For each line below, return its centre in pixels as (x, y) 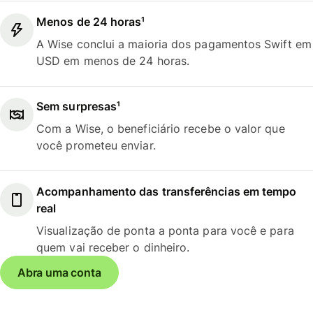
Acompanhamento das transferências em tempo (167, 191)
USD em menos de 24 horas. (113, 60)
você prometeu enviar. (96, 146)
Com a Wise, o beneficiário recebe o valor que (161, 129)
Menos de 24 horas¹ (91, 21)
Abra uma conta (59, 272)
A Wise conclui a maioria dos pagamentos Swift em (174, 44)
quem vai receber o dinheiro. (113, 247)
